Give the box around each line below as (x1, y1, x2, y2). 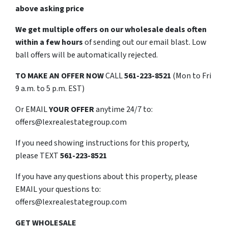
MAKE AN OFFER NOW (27, 70, 105, 81)
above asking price (15, 3, 84, 14)
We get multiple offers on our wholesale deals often (15, 23, 207, 35)
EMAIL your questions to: (15, 183, 101, 195)
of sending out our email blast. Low (83, 36, 207, 48)
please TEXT (15, 150, 60, 161)
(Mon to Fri (171, 70, 211, 81)
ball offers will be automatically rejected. (15, 49, 158, 61)
